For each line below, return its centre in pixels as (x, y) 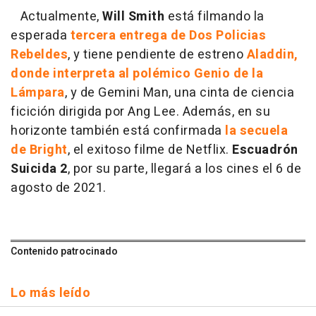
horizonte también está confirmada (118, 130)
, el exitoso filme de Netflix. (150, 150)
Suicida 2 (39, 169)
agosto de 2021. (59, 188)
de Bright (39, 150)
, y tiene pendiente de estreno (157, 54)
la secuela (256, 130)
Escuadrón (265, 150)
